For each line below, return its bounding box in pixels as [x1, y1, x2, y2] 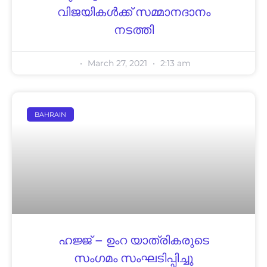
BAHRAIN [35, 110, 67, 119]
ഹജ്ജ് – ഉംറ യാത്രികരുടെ [58, 234, 209, 249]
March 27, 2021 [85, 58, 150, 69]
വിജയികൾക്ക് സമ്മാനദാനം [57, 5, 210, 20]
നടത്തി [113, 23, 154, 38]
